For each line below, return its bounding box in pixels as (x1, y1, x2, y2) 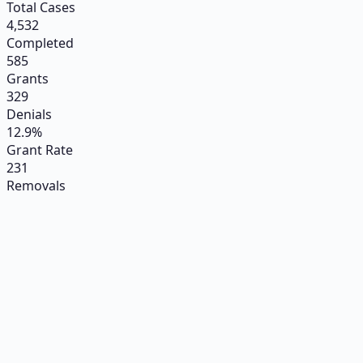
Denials (6, 105, 52, 123)
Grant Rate (6, 140, 73, 159)
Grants (6, 69, 49, 88)
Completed (6, 33, 74, 52)
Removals (6, 176, 66, 194)
